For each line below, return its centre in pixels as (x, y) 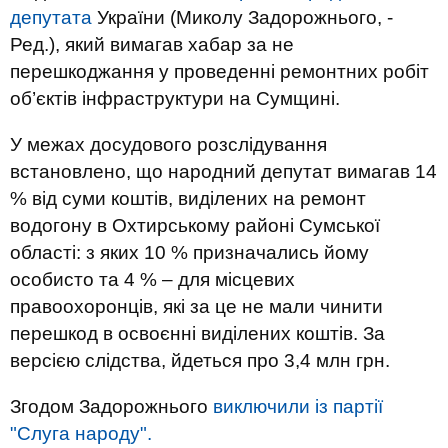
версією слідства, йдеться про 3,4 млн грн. (200, 360)
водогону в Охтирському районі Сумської (195, 225)
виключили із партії (298, 406)
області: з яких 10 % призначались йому (189, 252)
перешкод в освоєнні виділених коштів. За (197, 333)
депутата (51, 17)
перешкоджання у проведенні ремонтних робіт (219, 71)
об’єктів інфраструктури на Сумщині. (175, 98)
